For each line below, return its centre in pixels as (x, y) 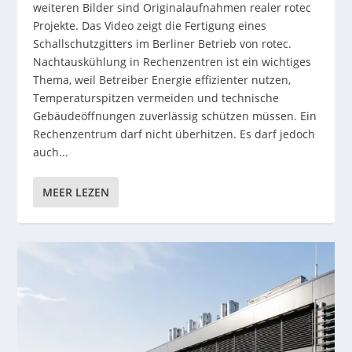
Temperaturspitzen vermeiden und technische (156, 98)
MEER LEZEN (76, 192)
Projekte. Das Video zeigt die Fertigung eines (150, 26)
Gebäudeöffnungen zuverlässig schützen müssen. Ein (175, 116)
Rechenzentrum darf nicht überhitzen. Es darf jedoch (174, 134)
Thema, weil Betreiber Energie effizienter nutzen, (162, 80)
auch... (51, 152)
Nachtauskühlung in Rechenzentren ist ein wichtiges (172, 62)
